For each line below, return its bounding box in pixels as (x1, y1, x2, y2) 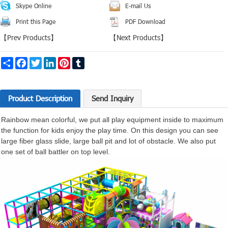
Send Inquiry (92, 93, 133, 103)
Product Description (8, 93, 72, 103)
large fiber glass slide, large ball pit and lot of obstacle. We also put (1, 137, 216, 146)
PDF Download (125, 17, 166, 25)
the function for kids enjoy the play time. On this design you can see (1, 126, 218, 135)
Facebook (27, 57, 53, 65)
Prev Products (7, 33, 50, 42)
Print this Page (16, 17, 55, 25)
